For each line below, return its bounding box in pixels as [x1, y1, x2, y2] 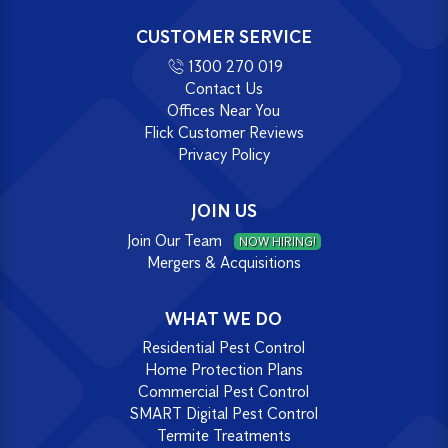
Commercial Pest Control [138, 382, 310, 402]
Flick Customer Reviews [143, 122, 304, 142]
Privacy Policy [177, 144, 270, 164]
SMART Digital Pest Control [129, 404, 318, 424]
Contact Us [184, 78, 263, 98]
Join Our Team [127, 230, 227, 250]
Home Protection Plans [144, 360, 303, 380]
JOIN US [190, 199, 257, 222]
